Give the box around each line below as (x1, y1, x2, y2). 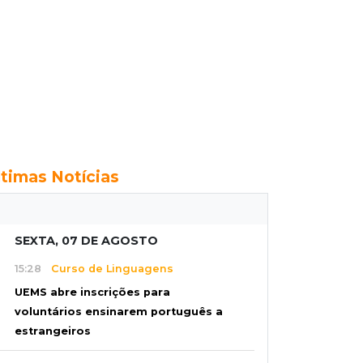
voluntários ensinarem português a (15, 305, 223, 318)
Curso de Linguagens (41, 262, 173, 275)
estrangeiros (15, 325, 91, 338)
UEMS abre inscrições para (15, 286, 170, 299)
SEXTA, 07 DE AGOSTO (15, 233, 158, 248)
